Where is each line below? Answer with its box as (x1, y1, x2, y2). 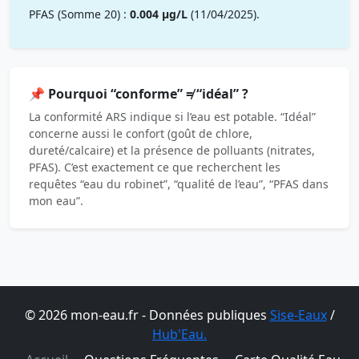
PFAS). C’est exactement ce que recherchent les (29, 159, 280, 175)
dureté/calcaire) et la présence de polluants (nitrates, (29, 143, 315, 159)
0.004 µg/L (130, 6, 188, 22)
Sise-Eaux (269, 306, 327, 325)
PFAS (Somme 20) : (29, 6, 130, 22)
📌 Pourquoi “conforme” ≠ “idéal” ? (29, 85, 248, 103)
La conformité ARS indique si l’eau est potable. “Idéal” (29, 109, 316, 125)
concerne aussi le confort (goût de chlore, (29, 126, 252, 142)
